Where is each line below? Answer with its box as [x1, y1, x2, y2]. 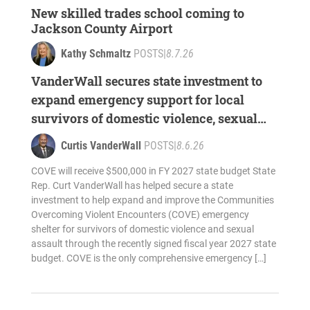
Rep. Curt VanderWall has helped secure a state [30, 180, 233, 192]
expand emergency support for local [30, 91, 244, 109]
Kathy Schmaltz [60, 47, 131, 61]
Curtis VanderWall [60, 139, 141, 153]
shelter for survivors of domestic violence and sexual [30, 224, 254, 235]
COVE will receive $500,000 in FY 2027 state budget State [30, 165, 275, 177]
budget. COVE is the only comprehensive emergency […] [30, 253, 266, 264]
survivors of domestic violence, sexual [30, 110, 257, 127]
